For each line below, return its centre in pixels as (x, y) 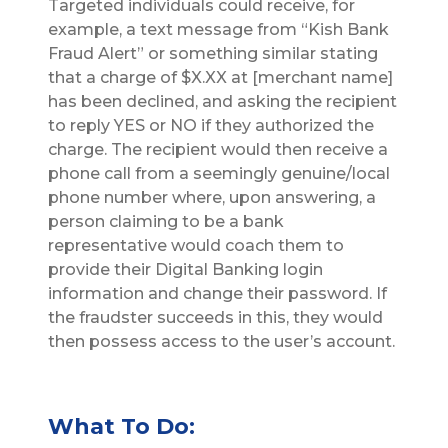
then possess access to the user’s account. (221, 342)
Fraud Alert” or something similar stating (213, 54)
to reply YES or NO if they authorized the (211, 126)
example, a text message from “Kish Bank (218, 30)
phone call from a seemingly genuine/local (219, 174)
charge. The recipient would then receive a (218, 150)
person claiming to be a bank (166, 222)
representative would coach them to (196, 246)
